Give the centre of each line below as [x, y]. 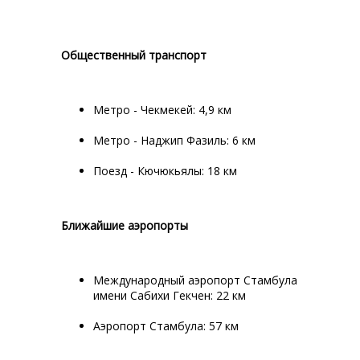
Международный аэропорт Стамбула [195, 280]
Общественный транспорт [134, 55]
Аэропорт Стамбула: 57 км [166, 326]
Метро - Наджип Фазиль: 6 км [174, 140]
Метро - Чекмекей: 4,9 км [162, 110]
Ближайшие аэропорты [125, 225]
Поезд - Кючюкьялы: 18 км [165, 171]
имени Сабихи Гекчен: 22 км [170, 295]
